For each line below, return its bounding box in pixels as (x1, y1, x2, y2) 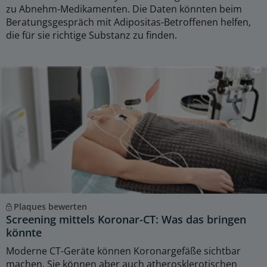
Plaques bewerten (13, 201, 87, 213)
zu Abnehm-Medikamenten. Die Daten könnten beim (6, 2, 242, 16)
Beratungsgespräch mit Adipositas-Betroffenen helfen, (6, 15, 251, 29)
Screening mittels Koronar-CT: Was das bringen (6, 212, 246, 227)
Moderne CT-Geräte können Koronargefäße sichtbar (6, 244, 241, 258)
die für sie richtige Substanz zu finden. (6, 29, 177, 42)
